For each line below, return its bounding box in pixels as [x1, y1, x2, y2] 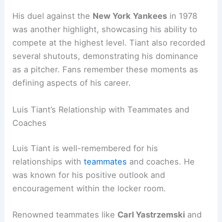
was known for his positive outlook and [12, 170, 166, 180]
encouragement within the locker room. [12, 183, 166, 194]
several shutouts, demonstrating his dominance [12, 51, 199, 61]
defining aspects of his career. [12, 78, 131, 88]
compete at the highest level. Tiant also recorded [12, 38, 206, 48]
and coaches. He [127, 157, 195, 167]
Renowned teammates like [12, 210, 118, 220]
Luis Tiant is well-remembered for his [12, 143, 159, 154]
